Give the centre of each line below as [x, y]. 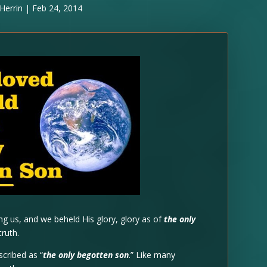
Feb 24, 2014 [57, 8]
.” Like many [152, 255]
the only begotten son [86, 255]
